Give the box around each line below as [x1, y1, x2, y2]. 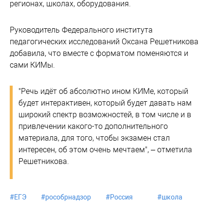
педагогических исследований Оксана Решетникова [10, 36, 199, 46]
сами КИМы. [10, 60, 55, 70]
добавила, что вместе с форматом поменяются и [10, 48, 188, 58]
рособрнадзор [45, 193, 91, 201]
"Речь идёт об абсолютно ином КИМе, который [18, 86, 188, 96]
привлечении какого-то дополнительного [18, 121, 168, 131]
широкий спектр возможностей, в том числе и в [18, 109, 191, 119]
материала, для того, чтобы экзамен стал [18, 133, 170, 143]
